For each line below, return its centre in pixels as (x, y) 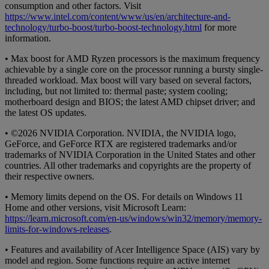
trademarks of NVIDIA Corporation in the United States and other (130, 154)
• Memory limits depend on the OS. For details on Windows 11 (124, 196)
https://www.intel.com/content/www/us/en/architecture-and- (118, 16)
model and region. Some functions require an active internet (117, 260)
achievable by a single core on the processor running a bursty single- (134, 69)
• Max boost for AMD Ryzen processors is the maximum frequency (132, 58)
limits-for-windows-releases (57, 229)
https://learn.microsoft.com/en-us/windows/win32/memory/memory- (133, 218)
